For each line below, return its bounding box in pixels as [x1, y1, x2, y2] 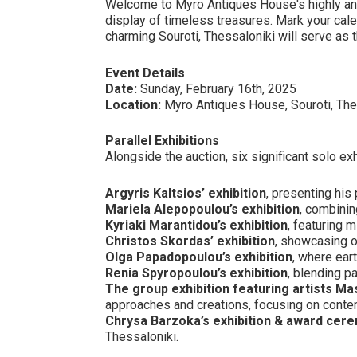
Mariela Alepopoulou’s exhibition [105, 201, 300, 217]
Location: [105, 96, 161, 112]
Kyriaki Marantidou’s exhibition [105, 217, 288, 233]
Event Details [105, 65, 185, 80]
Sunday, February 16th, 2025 [137, 80, 296, 96]
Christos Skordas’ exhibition [105, 233, 275, 249]
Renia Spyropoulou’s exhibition [105, 265, 288, 280]
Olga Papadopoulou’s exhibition [105, 249, 292, 265]
